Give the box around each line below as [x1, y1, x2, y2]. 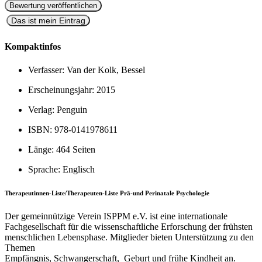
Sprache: [28, 164, 63, 174]
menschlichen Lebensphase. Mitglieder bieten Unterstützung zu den [5, 232, 254, 242]
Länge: [28, 144, 56, 154]
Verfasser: [28, 64, 67, 75]
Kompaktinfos [5, 42, 61, 52]
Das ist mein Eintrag [11, 16, 85, 26]
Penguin [57, 104, 87, 115]
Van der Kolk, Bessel [67, 64, 145, 75]
